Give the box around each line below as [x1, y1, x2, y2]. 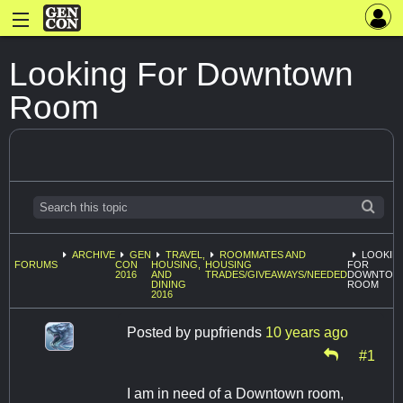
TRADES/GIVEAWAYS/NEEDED [205, 269, 347, 281]
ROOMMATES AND [219, 249, 306, 261]
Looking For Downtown [9, 55, 354, 93]
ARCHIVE [72, 249, 115, 261]
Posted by [127, 325, 194, 341]
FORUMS [14, 259, 58, 271]
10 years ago [265, 325, 348, 341]
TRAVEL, [166, 249, 205, 261]
